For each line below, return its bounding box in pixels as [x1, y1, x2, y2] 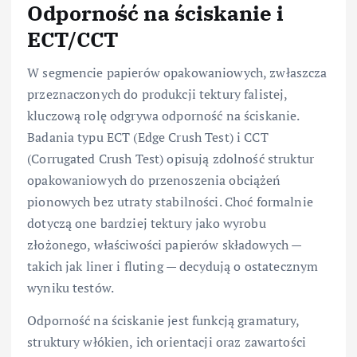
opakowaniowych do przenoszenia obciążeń [27, 171, 281, 189]
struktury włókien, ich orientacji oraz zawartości [27, 332, 306, 351]
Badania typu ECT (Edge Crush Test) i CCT [27, 127, 269, 146]
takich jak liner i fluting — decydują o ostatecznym [27, 257, 319, 275]
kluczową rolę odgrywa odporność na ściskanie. [27, 106, 300, 124]
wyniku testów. [27, 278, 115, 296]
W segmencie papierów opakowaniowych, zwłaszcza [27, 63, 328, 81]
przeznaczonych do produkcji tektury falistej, [27, 84, 288, 103]
